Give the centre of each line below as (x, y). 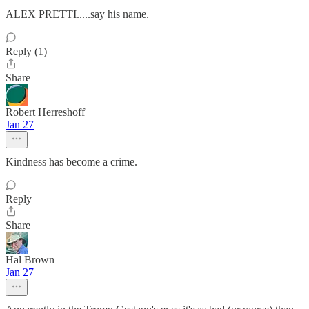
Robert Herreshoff (45, 112)
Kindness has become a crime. (71, 162)
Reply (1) (26, 51)
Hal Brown (30, 260)
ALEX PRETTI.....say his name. (77, 14)
